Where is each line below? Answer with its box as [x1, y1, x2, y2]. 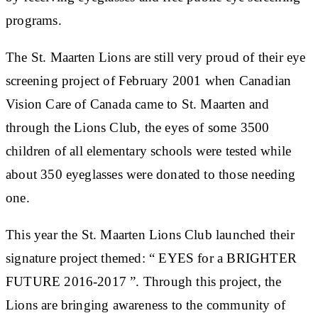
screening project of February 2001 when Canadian [6, 72, 292, 88]
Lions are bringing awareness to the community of [6, 297, 286, 312]
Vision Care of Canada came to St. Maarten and [6, 96, 270, 111]
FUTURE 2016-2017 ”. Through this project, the [6, 273, 282, 289]
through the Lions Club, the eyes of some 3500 [6, 119, 270, 135]
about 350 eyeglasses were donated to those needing [6, 166, 296, 182]
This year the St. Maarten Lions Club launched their [6, 226, 295, 242]
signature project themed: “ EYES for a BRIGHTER [6, 250, 297, 265]
